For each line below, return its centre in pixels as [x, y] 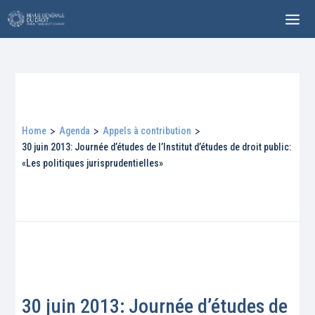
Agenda [75, 130]
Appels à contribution [147, 130]
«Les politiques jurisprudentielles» [93, 163]
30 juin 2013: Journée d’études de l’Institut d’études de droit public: [157, 147]
